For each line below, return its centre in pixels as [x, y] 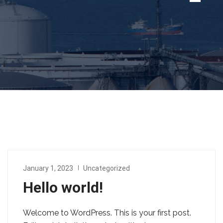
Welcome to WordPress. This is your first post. [107, 213]
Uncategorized [107, 168]
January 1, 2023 [48, 168]
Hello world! [63, 187]
